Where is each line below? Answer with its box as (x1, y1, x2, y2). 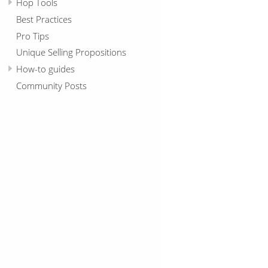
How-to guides (16, 62, 75, 76)
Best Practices (16, 12, 72, 26)
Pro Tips (16, 29, 49, 42)
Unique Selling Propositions (16, 45, 126, 59)
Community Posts (16, 78, 87, 92)
